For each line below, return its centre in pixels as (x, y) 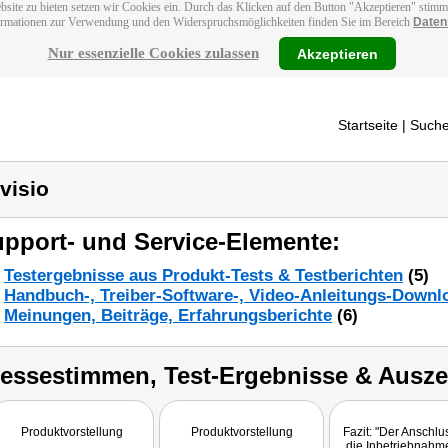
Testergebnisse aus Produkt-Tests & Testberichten (203, 275)
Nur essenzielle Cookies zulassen (153, 53)
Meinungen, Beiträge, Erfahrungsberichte (168, 315)
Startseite (368, 125)
